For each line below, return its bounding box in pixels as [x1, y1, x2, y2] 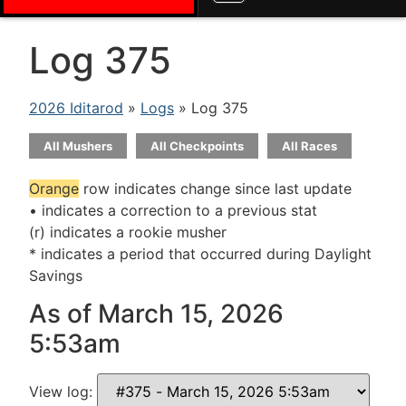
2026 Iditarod [29, 99, 123, 117]
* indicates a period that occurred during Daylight [29, 245, 372, 263]
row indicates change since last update [79, 179, 352, 198]
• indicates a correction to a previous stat [29, 201, 317, 219]
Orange [29, 179, 79, 198]
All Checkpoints [150, 139, 244, 153]
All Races [282, 139, 337, 153]
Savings [29, 266, 82, 285]
